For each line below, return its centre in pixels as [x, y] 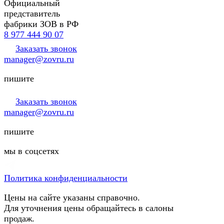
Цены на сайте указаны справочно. [72, 197]
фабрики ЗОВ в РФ [41, 24]
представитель [32, 13]
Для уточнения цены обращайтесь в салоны [89, 208]
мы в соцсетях [31, 151]
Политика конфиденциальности [66, 178]
